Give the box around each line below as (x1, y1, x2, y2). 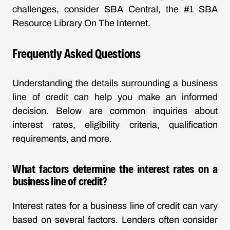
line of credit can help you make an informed (12, 92, 218, 102)
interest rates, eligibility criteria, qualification (12, 120, 218, 130)
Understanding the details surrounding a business (12, 78, 218, 88)
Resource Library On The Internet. (12, 18, 150, 28)
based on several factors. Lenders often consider (12, 215, 218, 225)
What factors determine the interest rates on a (12, 162, 218, 175)
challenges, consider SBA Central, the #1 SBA (12, 4, 218, 14)
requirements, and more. (12, 133, 112, 144)
